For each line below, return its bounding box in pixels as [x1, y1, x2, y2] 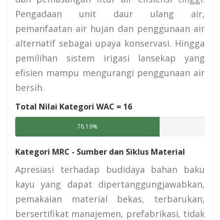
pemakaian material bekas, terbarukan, [15, 192, 205, 205]
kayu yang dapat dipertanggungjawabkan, [15, 178, 205, 190]
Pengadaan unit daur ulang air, [15, 8, 205, 20]
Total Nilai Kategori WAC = [15, 101, 123, 112]
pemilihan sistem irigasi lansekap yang [15, 52, 205, 64]
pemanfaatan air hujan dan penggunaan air [15, 23, 205, 35]
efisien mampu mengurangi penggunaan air [15, 67, 205, 79]
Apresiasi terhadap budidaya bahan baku [15, 163, 205, 175]
